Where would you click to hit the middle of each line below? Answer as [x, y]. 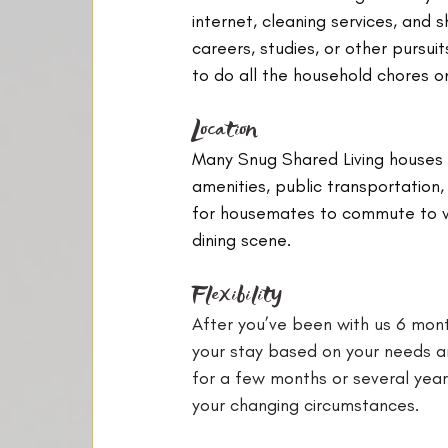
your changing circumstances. [305, 405]
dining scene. [241, 240]
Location [225, 129]
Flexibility [236, 294]
